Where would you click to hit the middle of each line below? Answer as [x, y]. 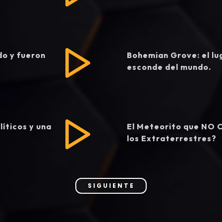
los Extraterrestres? [172, 138]
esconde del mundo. [169, 67]
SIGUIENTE [111, 186]
